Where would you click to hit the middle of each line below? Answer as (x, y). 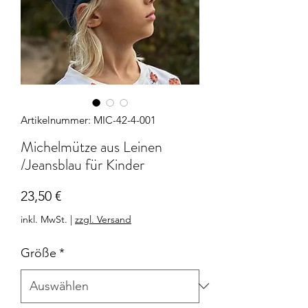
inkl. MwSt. (44, 219)
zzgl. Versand (103, 219)
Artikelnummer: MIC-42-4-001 (88, 120)
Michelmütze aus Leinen (91, 146)
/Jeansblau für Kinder (82, 164)
